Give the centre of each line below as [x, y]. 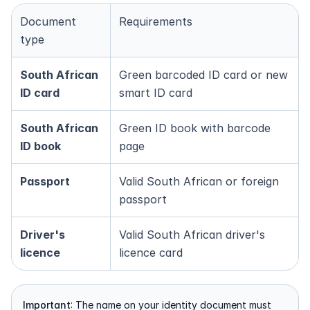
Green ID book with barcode [195, 128]
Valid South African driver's [192, 235]
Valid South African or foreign [199, 181]
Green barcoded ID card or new [203, 75]
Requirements [156, 21]
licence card [151, 253]
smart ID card [156, 93]
